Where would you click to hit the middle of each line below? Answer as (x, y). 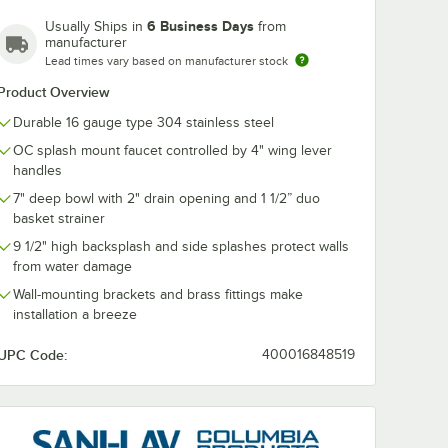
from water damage (72, 266)
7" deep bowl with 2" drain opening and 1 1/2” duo (166, 198)
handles (37, 170)
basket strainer (59, 218)
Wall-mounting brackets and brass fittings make (158, 294)
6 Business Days (200, 26)
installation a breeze (75, 314)
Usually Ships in (96, 26)
